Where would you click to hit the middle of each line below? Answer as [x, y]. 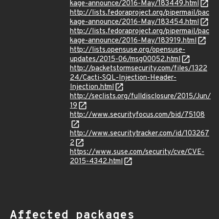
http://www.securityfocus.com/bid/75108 [137, 115]
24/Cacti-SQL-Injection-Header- [123, 78]
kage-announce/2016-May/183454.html [134, 22]
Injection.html [92, 87]
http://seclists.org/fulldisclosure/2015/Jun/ [140, 97]
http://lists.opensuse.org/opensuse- [128, 50]
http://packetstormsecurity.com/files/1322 [139, 69]
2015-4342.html [96, 162]
